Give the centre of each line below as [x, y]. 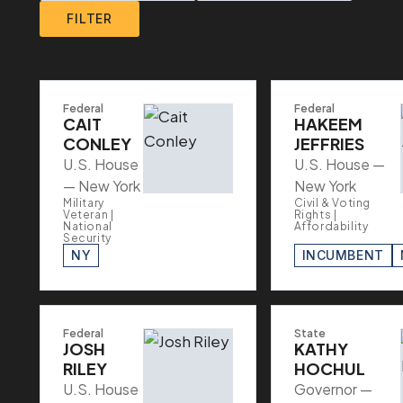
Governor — [333, 390]
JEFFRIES [329, 144]
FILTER [90, 19]
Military [84, 203]
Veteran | [89, 215]
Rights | [315, 215]
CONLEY [97, 144]
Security [87, 238]
